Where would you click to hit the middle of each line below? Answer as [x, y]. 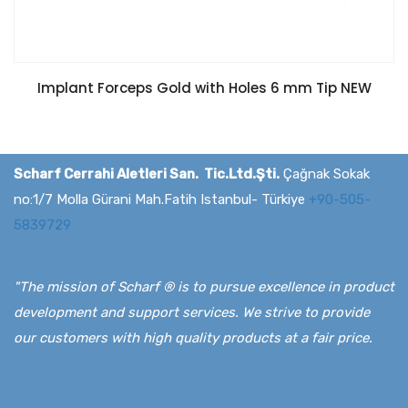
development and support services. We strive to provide [192, 313]
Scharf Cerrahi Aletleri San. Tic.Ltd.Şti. [147, 174]
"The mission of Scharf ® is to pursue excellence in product [204, 287]
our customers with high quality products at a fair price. [193, 338]
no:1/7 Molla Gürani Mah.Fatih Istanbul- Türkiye [161, 200]
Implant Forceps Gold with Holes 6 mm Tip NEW [204, 88]
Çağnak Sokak [325, 174]
